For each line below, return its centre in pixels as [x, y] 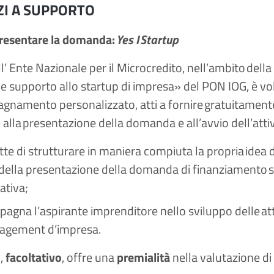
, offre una [89, 257]
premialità [143, 257]
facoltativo [34, 257]
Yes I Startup [147, 39]
